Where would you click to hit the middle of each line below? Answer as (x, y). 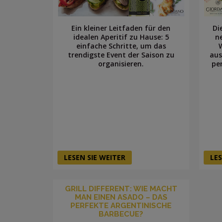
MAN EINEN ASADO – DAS (121, 197)
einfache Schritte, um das (121, 46)
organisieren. (121, 63)
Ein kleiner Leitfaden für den (121, 28)
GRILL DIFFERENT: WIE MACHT (121, 189)
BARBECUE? (121, 214)
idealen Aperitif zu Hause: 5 (121, 37)
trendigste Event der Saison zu (121, 55)
